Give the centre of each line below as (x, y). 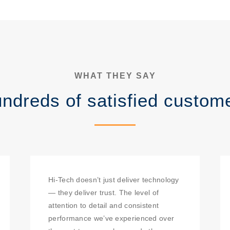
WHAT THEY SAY (115, 76)
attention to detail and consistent (104, 205)
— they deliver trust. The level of (104, 193)
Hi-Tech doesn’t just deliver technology (114, 180)
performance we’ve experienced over (111, 218)
